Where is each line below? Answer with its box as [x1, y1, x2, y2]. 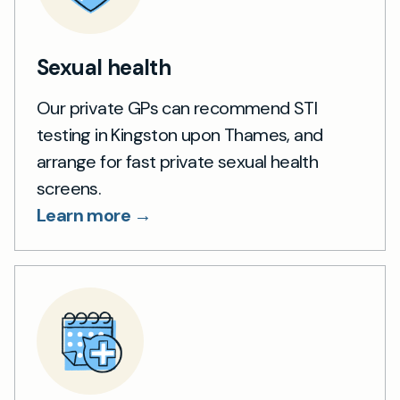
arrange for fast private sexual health [37, 150, 319, 173]
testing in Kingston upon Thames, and [37, 123, 323, 146]
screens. [37, 177, 102, 200]
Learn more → [37, 204, 152, 227]
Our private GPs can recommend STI [37, 96, 318, 120]
